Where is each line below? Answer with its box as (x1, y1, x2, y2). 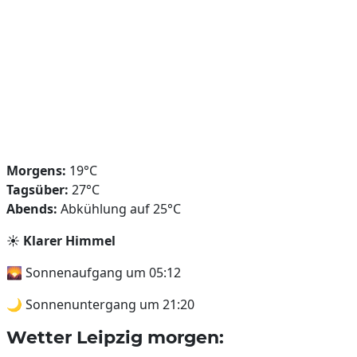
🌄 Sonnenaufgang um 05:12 (6, 264, 181, 281)
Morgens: (6, 162, 66, 179)
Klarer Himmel (23, 232, 116, 249)
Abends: (6, 200, 57, 218)
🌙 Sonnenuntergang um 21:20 (6, 296, 194, 313)
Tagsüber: (6, 181, 69, 198)
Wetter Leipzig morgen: (6, 327, 224, 347)
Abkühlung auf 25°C (57, 200, 181, 218)
